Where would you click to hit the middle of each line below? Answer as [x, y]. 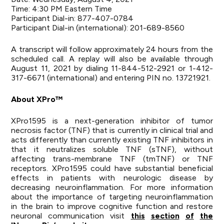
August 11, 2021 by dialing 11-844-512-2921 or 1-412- [112, 68]
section [165, 216]
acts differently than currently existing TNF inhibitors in [112, 140]
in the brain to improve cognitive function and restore [112, 206]
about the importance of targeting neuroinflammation [112, 197]
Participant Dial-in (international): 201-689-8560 [98, 28]
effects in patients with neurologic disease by [112, 178]
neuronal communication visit [71, 216]
